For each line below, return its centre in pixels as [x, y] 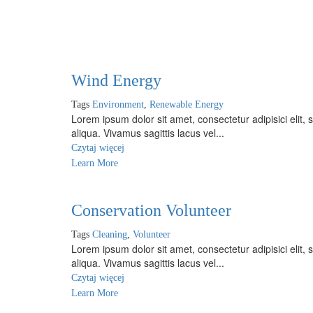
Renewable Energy [187, 104]
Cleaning [110, 234]
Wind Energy [116, 80]
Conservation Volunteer [151, 210]
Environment [118, 104]
